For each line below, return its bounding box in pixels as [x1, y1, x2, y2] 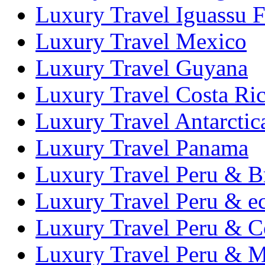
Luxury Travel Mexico [35, 28, 247, 54]
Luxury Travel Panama [35, 135, 248, 161]
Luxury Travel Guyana [35, 55, 248, 81]
